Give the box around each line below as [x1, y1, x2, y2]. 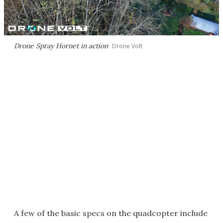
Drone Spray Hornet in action [14, 41, 108, 50]
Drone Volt [112, 41, 143, 50]
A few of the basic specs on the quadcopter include [14, 208, 208, 218]
